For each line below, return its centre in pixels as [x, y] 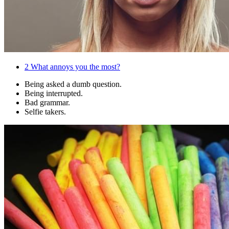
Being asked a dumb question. [73, 84]
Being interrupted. [54, 94]
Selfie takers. [45, 112]
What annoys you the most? [74, 67]
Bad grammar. [47, 103]
